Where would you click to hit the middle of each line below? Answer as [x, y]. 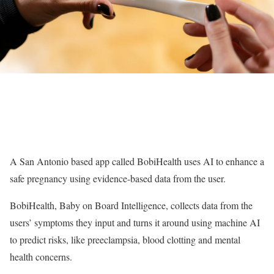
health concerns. [41, 257]
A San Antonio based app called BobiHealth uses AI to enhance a [137, 161]
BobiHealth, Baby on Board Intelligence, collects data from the [131, 205]
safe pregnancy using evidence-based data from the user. [118, 178]
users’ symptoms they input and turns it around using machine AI [135, 222]
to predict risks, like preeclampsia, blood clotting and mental [125, 239]
